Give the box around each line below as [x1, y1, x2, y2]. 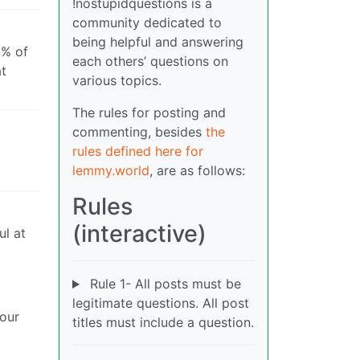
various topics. [72, 72, 162, 89]
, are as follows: [149, 162, 245, 179]
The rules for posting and [72, 104, 226, 121]
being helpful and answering [72, 34, 243, 51]
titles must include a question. [72, 314, 254, 331]
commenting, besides [72, 124, 206, 141]
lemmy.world [72, 162, 149, 179]
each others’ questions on [72, 53, 228, 70]
